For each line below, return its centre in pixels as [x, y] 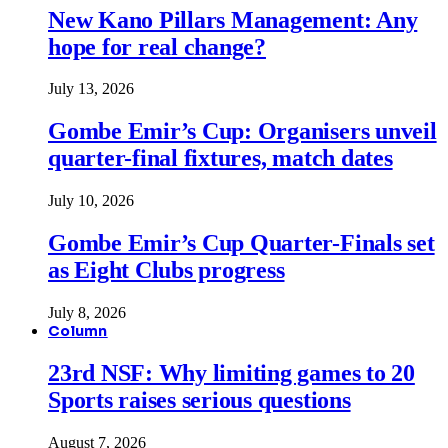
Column [78, 331]
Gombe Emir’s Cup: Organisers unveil [242, 131]
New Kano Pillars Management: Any [233, 19]
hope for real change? [157, 46]
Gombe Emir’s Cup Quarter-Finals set [241, 243]
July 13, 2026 [91, 89]
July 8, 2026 [87, 313]
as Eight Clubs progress [166, 270]
